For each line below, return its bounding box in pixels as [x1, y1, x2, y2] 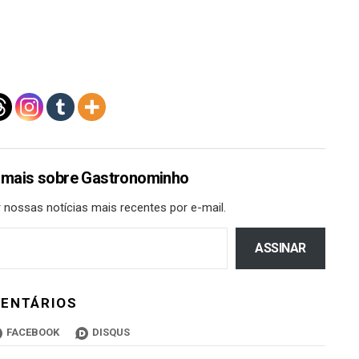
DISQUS [91, 326, 130, 339]
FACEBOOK [6, 326, 59, 339]
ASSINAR [255, 240, 306, 256]
